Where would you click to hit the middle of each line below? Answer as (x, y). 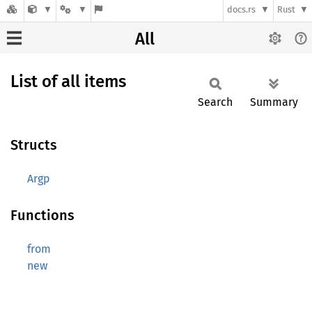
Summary (274, 102)
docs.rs (242, 10)
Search (215, 102)
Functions (42, 215)
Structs (34, 145)
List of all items (68, 81)
